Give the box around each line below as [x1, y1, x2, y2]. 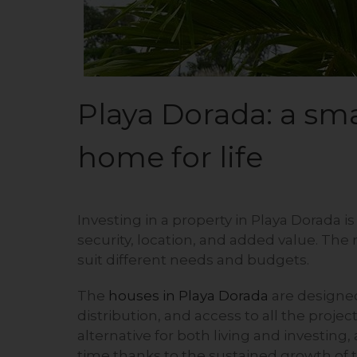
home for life [77, 139, 263, 175]
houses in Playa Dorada [108, 288, 269, 304]
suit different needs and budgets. [77, 252, 309, 269]
